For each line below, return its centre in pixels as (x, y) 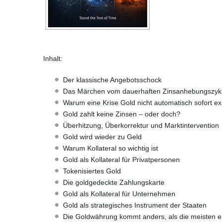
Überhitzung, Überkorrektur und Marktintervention (141, 125)
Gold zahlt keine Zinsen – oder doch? (122, 114)
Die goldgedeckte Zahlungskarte (114, 182)
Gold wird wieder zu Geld (102, 137)
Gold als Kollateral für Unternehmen (119, 194)
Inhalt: (53, 58)
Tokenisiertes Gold (92, 171)
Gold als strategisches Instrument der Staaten (135, 205)
